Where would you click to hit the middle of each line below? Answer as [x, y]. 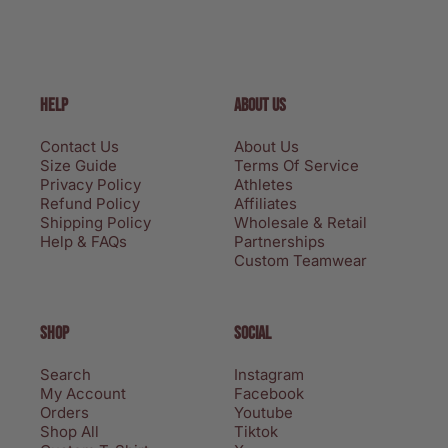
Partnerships [279, 241]
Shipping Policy [95, 222]
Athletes [263, 184]
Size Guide [78, 165]
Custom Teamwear [300, 260]
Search [65, 374]
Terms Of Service [296, 165]
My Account [83, 393]
